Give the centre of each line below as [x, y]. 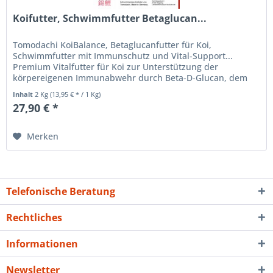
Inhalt [24, 94]
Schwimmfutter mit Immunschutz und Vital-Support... [123, 56]
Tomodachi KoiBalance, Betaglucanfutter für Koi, [112, 45]
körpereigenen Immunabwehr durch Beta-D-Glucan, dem [130, 78]
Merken [43, 136]
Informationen [42, 243]
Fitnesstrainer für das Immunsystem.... [92, 89]
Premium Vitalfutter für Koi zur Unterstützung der [116, 67]
